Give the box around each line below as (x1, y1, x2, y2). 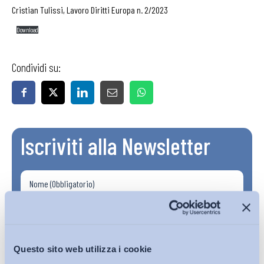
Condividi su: (12, 60, 61, 74)
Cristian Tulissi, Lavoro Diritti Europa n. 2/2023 (12, 4, 168, 15)
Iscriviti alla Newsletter (21, 131, 210, 160)
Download (16, 26, 39, 34)
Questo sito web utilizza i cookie (14, 243, 152, 254)
